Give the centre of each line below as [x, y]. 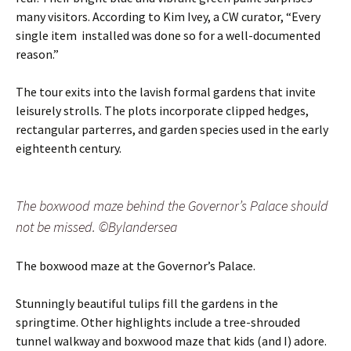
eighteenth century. [70, 148]
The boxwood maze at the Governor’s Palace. [136, 265]
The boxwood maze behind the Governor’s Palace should [172, 205]
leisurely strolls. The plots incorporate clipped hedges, [162, 110]
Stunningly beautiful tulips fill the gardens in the [147, 303]
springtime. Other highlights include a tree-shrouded [158, 322]
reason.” [37, 54]
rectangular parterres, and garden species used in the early [172, 129]
